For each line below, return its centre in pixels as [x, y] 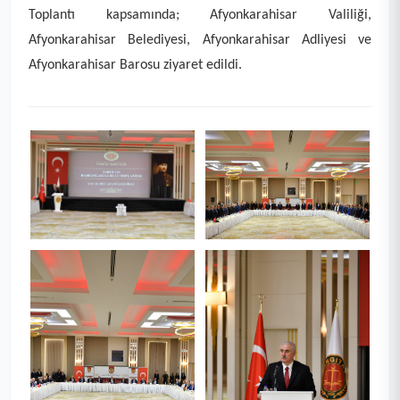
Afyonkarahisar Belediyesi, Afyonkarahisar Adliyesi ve [200, 40]
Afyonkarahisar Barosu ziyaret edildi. [135, 65]
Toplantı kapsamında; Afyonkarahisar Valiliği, [200, 15]
